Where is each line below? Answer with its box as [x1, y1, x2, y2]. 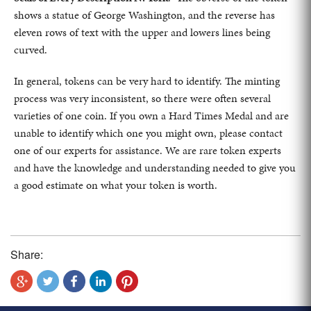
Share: [10, 246, 43, 262]
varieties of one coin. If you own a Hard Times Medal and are [14, 107, 289, 124]
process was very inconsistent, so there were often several [14, 90, 271, 106]
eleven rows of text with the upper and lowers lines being [14, 24, 270, 40]
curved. [14, 41, 47, 58]
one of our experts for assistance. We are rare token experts [14, 142, 281, 158]
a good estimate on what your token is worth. [14, 176, 217, 193]
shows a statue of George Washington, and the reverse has [14, 6, 275, 23]
